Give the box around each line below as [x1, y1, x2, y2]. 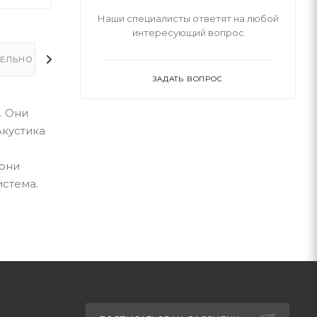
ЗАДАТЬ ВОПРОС [153, 74, 223, 83]
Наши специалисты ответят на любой [97, 13, 279, 24]
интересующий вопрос [132, 27, 244, 38]
